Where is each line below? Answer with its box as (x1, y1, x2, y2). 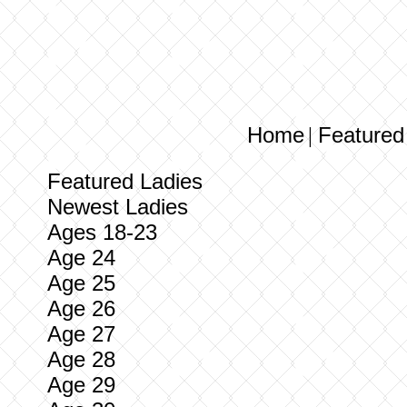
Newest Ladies (47, 194, 188, 219)
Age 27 (47, 322, 115, 346)
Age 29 (47, 372, 115, 397)
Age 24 (47, 245, 115, 270)
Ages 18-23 (47, 220, 157, 244)
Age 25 (47, 271, 115, 295)
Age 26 (47, 296, 115, 321)
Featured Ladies (47, 169, 203, 194)
